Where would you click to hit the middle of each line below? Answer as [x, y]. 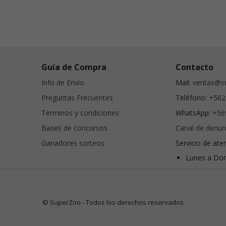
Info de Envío [63, 83]
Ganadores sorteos [73, 143]
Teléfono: [192, 98]
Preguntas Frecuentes [77, 98]
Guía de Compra [74, 67]
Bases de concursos [75, 128]
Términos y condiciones [80, 113]
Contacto [195, 67]
